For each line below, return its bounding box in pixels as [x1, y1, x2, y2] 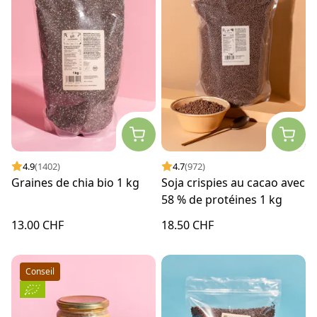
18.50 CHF [161, 217, 214, 234]
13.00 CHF [11, 217, 64, 234]
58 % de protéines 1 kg [161, 192, 282, 208]
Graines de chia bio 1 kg [11, 175, 139, 191]
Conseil [25, 265, 54, 278]
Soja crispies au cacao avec [161, 175, 305, 191]
